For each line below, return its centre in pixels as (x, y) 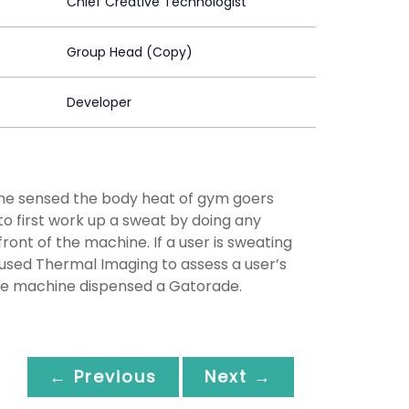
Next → (238, 376)
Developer (99, 103)
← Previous (103, 376)
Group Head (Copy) (130, 52)
